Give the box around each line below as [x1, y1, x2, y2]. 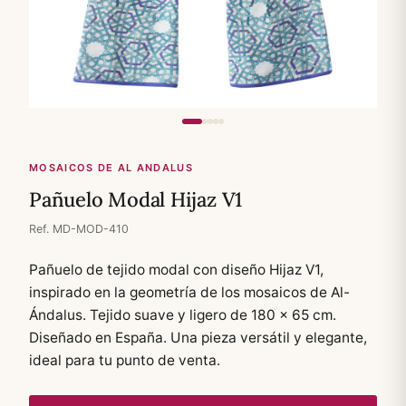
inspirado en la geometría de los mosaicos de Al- [29, 284, 350, 301]
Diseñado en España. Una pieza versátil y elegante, [29, 329, 367, 346]
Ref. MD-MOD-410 [29, 222, 129, 236]
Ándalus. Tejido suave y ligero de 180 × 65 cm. [29, 306, 336, 324]
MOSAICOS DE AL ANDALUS [29, 161, 194, 174]
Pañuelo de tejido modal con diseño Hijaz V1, [29, 261, 324, 278]
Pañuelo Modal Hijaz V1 [29, 187, 243, 212]
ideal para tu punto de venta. [29, 352, 220, 369]
